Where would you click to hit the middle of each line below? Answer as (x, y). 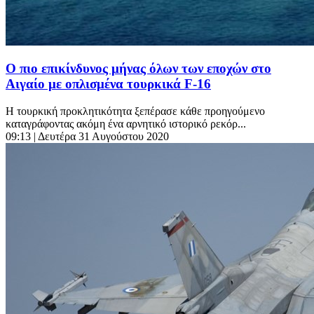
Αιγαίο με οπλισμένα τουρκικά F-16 (108, 84)
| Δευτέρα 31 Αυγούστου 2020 (101, 137)
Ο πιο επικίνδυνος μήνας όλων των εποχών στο (138, 69)
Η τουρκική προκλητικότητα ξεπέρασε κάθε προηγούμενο (135, 111)
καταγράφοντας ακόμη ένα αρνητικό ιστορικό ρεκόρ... (126, 124)
